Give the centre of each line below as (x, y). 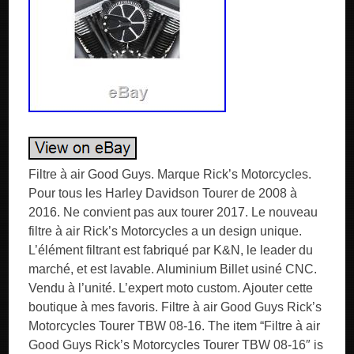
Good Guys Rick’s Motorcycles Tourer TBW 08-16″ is (176, 345)
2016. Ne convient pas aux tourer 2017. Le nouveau (173, 212)
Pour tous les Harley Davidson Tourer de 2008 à (163, 193)
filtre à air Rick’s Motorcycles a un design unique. (166, 231)
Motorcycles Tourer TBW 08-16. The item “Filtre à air (175, 326)
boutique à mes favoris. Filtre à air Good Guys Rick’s (175, 307)
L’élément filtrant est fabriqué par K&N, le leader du (171, 250)
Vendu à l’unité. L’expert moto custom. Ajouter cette (171, 288)
